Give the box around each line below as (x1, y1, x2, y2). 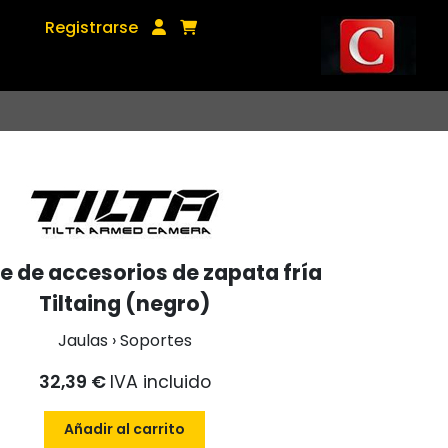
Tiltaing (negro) (39, 289, 211, 318)
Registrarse (45, 16, 139, 39)
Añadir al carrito (64, 419, 186, 439)
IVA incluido (109, 370, 211, 394)
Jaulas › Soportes (57, 329, 192, 352)
